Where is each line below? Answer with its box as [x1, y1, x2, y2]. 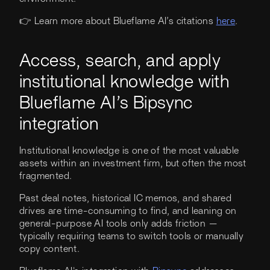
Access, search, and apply [19, 51, 221, 70]
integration [19, 115, 99, 133]
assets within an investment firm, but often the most [19, 158, 246, 168]
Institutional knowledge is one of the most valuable [19, 145, 239, 155]
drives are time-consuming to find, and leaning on [19, 206, 237, 216]
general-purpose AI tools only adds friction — [19, 218, 218, 228]
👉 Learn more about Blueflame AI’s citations [19, 16, 216, 27]
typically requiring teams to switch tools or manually [19, 231, 244, 241]
